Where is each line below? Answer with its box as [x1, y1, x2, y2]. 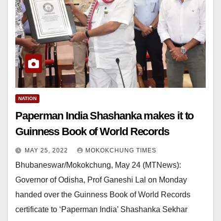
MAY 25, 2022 [25, 147, 70, 154]
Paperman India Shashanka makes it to [15, 110, 194, 122]
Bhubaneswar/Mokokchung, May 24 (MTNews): [15, 161, 181, 170]
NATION [18, 96, 37, 102]
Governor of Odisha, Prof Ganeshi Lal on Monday [15, 176, 187, 184]
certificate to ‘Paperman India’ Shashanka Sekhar [15, 205, 187, 214]
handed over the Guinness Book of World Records [15, 190, 190, 199]
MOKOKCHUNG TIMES [85, 147, 156, 154]
